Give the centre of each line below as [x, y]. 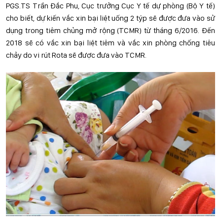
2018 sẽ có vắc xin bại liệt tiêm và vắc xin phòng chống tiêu [110, 43]
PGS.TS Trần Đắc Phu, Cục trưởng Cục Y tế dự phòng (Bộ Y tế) [110, 6]
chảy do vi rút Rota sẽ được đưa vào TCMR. [76, 55]
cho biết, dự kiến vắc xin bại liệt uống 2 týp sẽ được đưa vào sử [110, 18]
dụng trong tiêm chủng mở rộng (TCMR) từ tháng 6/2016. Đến [110, 30]
